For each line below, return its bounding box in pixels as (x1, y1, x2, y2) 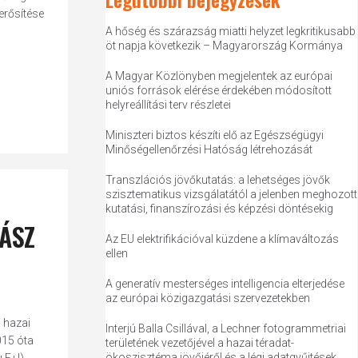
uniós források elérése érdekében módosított (105, 84, 332, 97)
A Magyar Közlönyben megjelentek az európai (105, 70, 333, 82)
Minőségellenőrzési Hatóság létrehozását (105, 143, 313, 156)
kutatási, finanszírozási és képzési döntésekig (105, 202, 334, 215)
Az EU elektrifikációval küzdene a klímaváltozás (105, 233, 340, 245)
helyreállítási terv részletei (105, 98, 232, 111)
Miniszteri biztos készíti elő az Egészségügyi (105, 129, 324, 141)
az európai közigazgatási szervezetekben (105, 292, 311, 304)
